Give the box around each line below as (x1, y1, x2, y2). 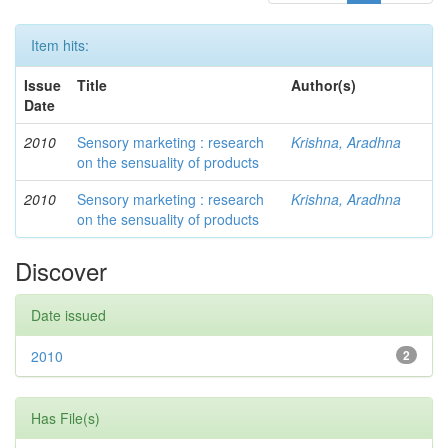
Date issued (31, 305, 106, 325)
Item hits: (31, 35, 89, 55)
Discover (15, 253, 107, 288)
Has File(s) (31, 408, 100, 428)
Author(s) (291, 75, 356, 95)
